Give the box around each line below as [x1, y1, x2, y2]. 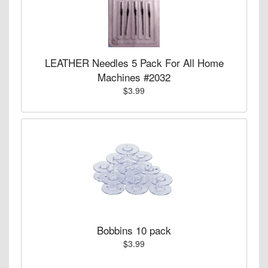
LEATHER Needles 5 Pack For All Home [44, 54, 224, 70]
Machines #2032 [98, 69, 170, 84]
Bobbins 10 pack [97, 222, 171, 237]
